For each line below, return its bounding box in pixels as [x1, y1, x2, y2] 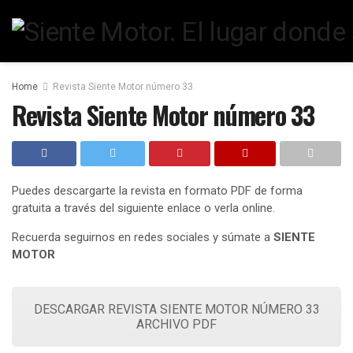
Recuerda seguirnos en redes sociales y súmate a [12, 230, 273, 244]
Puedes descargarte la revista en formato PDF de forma [12, 184, 303, 198]
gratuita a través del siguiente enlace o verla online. [12, 201, 275, 215]
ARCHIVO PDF [136, 317, 217, 332]
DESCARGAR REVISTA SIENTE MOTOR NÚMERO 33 [33, 302, 320, 317]
